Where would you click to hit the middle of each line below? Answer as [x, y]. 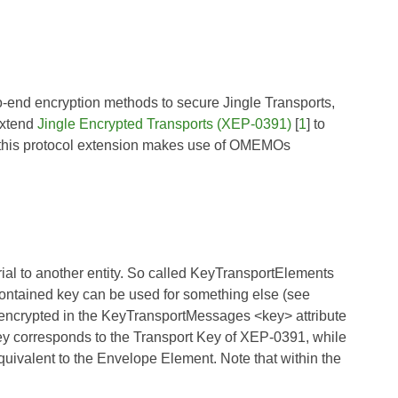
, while [326, 337]
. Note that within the [277, 358]
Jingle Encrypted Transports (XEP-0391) [164, 123]
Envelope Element [155, 358]
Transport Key [177, 337]
